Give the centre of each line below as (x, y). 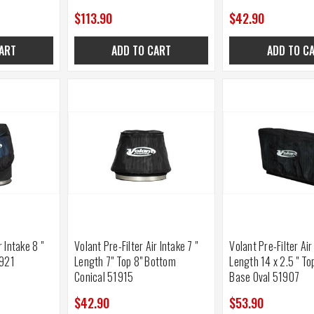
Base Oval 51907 (265, 277)
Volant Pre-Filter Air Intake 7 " (136, 246)
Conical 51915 (104, 277)
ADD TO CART (142, 51)
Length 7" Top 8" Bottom (125, 261)
